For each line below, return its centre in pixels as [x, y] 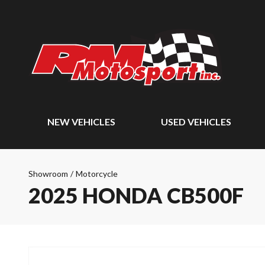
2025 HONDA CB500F [136, 195]
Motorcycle [97, 174]
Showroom [48, 174]
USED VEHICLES [196, 122]
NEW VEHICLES [81, 122]
